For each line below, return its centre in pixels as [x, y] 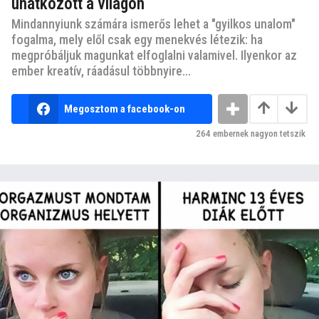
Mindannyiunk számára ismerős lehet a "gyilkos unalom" [153, 23]
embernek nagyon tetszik [258, 133]
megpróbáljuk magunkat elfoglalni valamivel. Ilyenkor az [154, 55]
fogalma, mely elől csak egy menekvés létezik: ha [137, 39]
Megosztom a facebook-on [124, 109]
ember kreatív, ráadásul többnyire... [101, 70]
